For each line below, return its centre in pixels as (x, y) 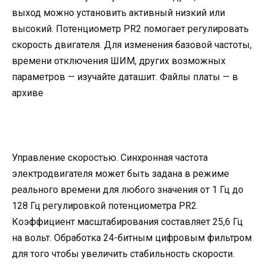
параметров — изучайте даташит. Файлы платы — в (125, 77)
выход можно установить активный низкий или (118, 13)
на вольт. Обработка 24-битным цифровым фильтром (132, 237)
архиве (28, 93)
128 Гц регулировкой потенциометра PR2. (105, 205)
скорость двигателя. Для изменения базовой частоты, (132, 45)
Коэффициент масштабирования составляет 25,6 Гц (127, 221)
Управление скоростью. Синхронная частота (110, 157)
